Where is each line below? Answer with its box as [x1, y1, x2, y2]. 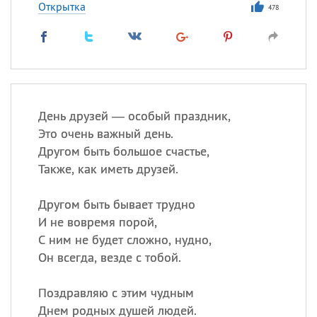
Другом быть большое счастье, [38, 143, 209, 159]
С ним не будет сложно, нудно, [38, 231, 212, 248]
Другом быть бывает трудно [38, 196, 195, 212]
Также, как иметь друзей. [38, 161, 178, 177]
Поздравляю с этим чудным [38, 284, 194, 301]
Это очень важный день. [38, 125, 173, 142]
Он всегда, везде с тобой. [38, 249, 181, 265]
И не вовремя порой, [38, 214, 157, 230]
